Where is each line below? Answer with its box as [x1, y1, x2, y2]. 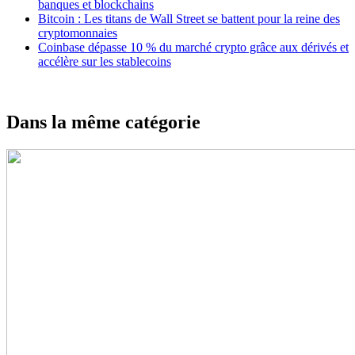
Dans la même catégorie [6, 111, 200, 132]
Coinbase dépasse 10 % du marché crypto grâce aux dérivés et [38, 40, 349, 54]
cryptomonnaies [38, 25, 117, 40]
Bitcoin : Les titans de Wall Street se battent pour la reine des [38, 11, 340, 25]
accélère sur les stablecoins [38, 54, 171, 68]
